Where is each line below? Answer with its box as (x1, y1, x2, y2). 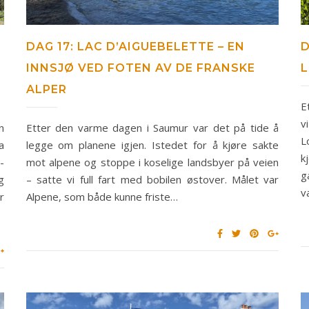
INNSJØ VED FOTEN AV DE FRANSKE (26, 61, 255, 74)
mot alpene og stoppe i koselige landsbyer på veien (26, 154, 279, 169)
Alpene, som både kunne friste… (26, 189, 178, 203)
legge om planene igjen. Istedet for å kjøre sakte (26, 137, 279, 152)
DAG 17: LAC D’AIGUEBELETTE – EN (26, 39, 245, 53)
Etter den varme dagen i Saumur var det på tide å (26, 120, 279, 134)
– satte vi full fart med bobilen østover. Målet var (26, 172, 279, 186)
